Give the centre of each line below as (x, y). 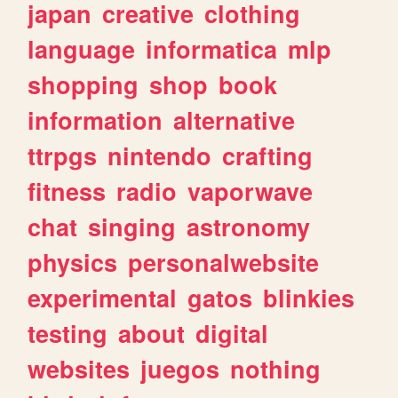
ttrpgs (63, 155)
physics (73, 262)
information (96, 119)
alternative (235, 119)
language (82, 48)
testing (68, 333)
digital (232, 333)
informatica (212, 48)
